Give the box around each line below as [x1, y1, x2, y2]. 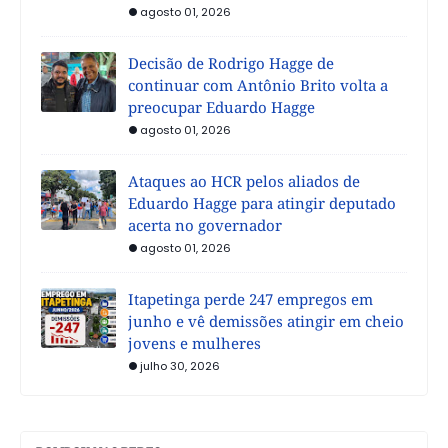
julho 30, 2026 [140, 357, 220, 374]
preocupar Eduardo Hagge [128, 96, 315, 117]
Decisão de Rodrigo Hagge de [128, 52, 334, 73]
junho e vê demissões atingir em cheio [128, 310, 404, 331]
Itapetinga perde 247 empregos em [128, 288, 373, 309]
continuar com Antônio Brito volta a [128, 74, 388, 95]
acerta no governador [128, 214, 282, 235]
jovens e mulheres [128, 332, 261, 353]
